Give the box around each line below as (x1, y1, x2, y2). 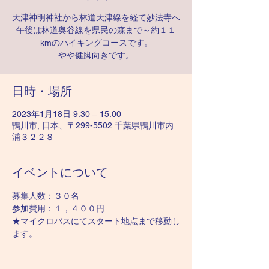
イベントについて (12, 165, 108, 180)
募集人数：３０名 (12, 191, 79, 201)
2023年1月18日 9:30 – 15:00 (12, 109, 121, 119)
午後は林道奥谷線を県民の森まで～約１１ (16, 25, 176, 35)
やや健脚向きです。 (58, 50, 134, 60)
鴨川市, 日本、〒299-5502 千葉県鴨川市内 (12, 121, 174, 130)
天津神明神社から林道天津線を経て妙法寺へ (12, 13, 180, 22)
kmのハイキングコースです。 (40, 38, 153, 47)
